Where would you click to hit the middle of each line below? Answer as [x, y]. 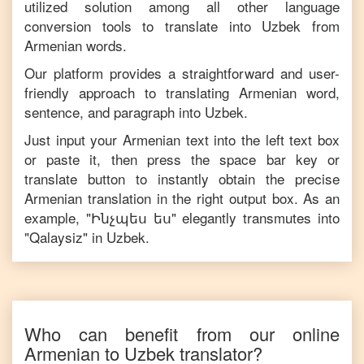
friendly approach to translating [132, 92]
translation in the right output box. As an [211, 198]
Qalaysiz [56, 237]
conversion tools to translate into [143, 26]
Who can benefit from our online [182, 334]
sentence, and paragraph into [113, 112]
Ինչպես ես [131, 217]
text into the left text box [260, 139]
